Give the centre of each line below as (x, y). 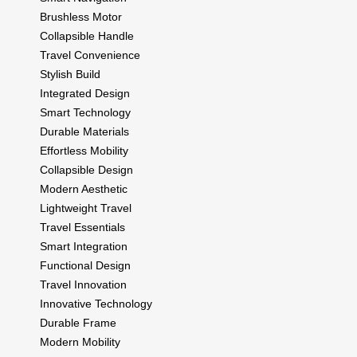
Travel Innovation (83, 284)
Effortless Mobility (84, 150)
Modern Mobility (80, 341)
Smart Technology (85, 112)
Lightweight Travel (86, 208)
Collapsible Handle (87, 35)
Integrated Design (85, 93)
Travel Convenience (90, 55)
